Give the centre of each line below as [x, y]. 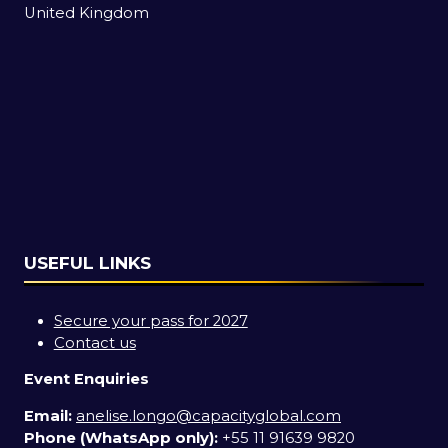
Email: [48, 416]
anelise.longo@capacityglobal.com [208, 416]
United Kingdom [86, 12]
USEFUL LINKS [87, 262]
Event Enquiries [86, 379]
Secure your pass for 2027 [150, 320]
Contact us [94, 342]
